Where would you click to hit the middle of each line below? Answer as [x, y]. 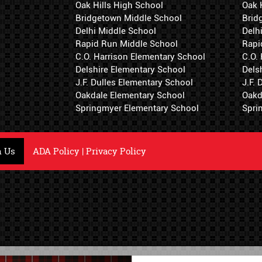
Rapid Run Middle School [127, 44]
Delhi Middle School [116, 31]
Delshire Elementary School [130, 70]
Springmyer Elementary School [137, 108]
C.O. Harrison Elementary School [140, 57]
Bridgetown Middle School [129, 18]
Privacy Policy [116, 151]
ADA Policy [56, 151]
